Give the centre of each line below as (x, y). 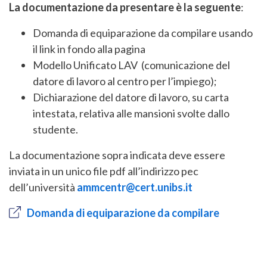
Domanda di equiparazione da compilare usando (143, 33)
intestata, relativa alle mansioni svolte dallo (131, 114)
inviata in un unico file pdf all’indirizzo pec (104, 171)
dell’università (43, 187)
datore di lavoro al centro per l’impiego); (125, 81)
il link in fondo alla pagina (89, 49)
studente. (55, 130)
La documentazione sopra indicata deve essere (117, 155)
